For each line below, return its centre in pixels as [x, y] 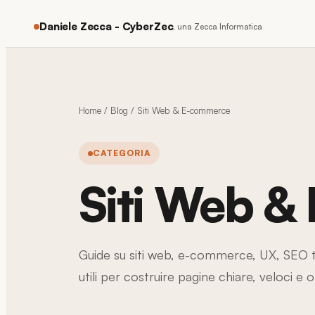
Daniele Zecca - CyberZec [107, 26]
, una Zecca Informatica [218, 26]
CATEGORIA [122, 153]
